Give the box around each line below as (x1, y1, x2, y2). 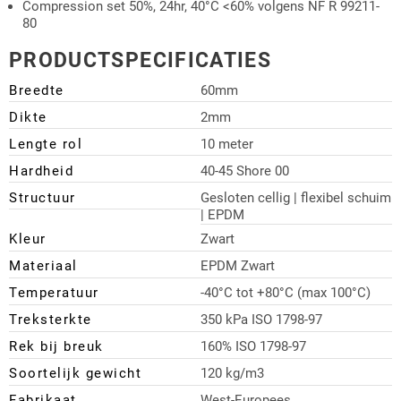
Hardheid (9, 162, 73, 179)
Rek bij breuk (9, 338, 104, 355)
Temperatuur (9, 285, 99, 302)
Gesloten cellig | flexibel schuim (200, 189, 391, 206)
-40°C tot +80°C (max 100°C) (200, 285, 371, 302)
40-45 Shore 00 (200, 162, 289, 179)
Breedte (9, 81, 64, 98)
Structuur (9, 189, 76, 206)
